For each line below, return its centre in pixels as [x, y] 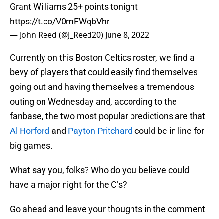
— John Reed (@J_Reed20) [57, 35]
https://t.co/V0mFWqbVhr [60, 22]
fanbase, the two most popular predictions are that [108, 116]
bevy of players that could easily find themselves [104, 72]
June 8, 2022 [127, 35]
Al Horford [30, 131]
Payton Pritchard [100, 131]
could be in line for [168, 131]
